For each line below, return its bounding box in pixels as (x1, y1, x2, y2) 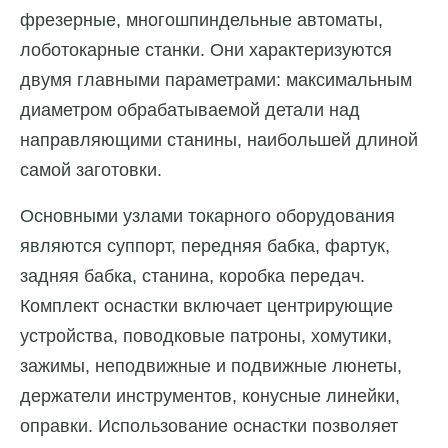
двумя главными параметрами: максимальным (20, 70, 412, 91)
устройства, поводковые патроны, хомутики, (20, 326, 392, 347)
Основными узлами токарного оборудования (20, 206, 395, 227)
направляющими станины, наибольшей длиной (20, 130, 418, 151)
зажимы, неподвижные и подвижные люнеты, (20, 356, 402, 377)
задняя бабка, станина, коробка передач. (20, 266, 365, 287)
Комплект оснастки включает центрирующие (20, 296, 393, 317)
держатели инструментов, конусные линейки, (20, 386, 400, 407)
